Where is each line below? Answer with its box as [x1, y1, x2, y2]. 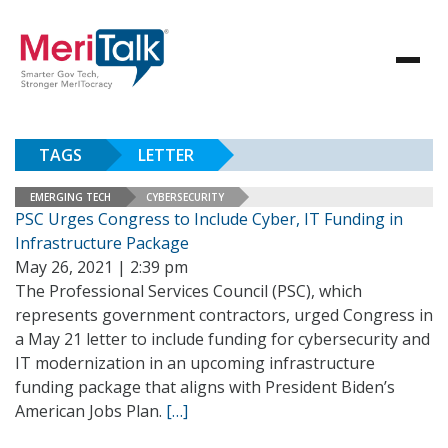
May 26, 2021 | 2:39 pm [15, 256, 188, 278]
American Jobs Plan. [15, 400, 166, 422]
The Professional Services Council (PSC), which [15, 280, 362, 302]
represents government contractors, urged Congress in [15, 304, 433, 326]
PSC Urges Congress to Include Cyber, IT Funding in [15, 208, 403, 230]
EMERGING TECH [30, 189, 111, 204]
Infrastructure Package [15, 232, 189, 254]
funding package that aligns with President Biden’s [15, 376, 395, 398]
